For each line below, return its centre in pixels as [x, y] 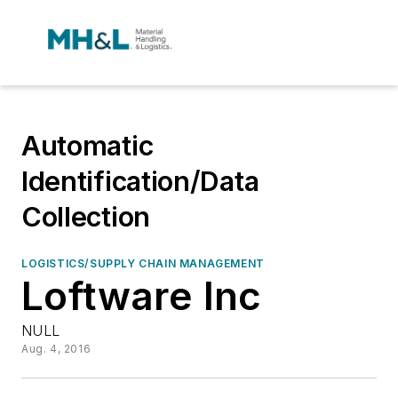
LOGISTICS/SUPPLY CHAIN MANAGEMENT [143, 263]
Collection [86, 217]
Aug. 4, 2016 [56, 349]
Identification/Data [140, 181]
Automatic [88, 146]
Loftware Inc [142, 296]
